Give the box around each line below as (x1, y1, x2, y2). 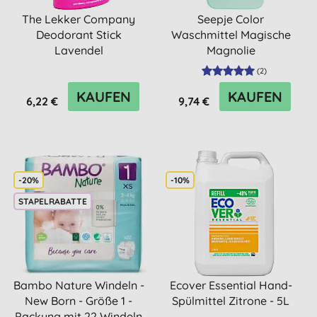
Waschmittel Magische (171, 28, 291, 42)
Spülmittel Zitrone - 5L (172, 294, 290, 308)
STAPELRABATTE (18, 196, 88, 207)
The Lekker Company (22, 12, 136, 26)
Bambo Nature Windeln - (13, 278, 144, 292)
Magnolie (206, 43, 255, 57)
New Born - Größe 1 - (25, 294, 133, 308)
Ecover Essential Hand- (169, 278, 292, 292)
